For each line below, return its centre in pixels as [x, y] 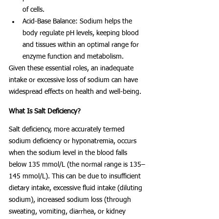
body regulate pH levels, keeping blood [82, 33]
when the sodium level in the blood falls [69, 153]
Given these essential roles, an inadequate [72, 69]
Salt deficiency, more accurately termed [68, 130]
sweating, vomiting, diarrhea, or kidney [68, 212]
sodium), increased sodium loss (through [71, 200]
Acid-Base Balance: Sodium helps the [78, 22]
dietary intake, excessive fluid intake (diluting [77, 188]
